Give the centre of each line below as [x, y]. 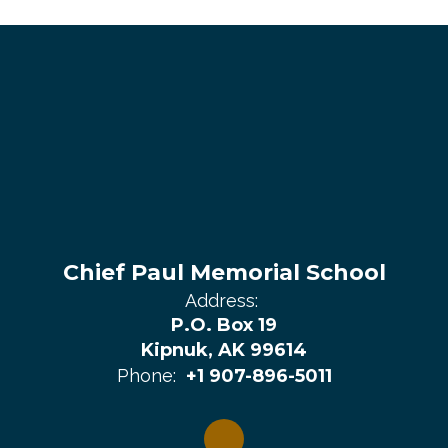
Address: [221, 300]
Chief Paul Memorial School [224, 272]
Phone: [146, 375]
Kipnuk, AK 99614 [224, 349]
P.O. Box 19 [224, 324]
